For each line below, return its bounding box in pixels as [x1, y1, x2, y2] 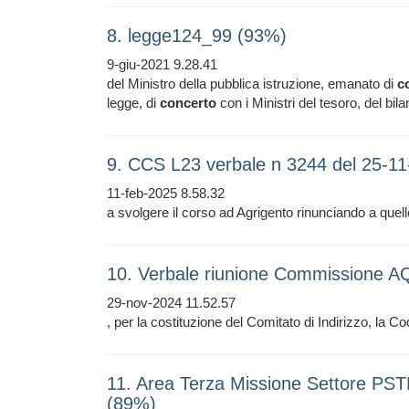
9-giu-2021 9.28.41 [107, 57, 217, 72]
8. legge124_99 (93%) [107, 26, 287, 46]
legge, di [107, 95, 160, 110]
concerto [160, 95, 216, 110]
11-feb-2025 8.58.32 [107, 185, 225, 201]
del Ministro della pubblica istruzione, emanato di [107, 76, 397, 91]
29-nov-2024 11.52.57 [107, 295, 236, 310]
